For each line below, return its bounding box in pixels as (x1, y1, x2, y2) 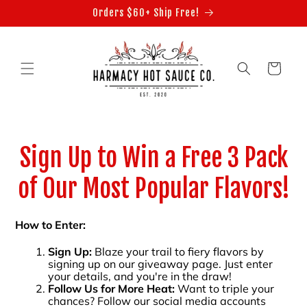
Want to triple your (175, 281, 274, 295)
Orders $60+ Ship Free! (92, 6, 199, 19)
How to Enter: (15, 217, 86, 232)
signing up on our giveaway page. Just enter (48, 256, 273, 271)
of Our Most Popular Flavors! (17, 173, 290, 204)
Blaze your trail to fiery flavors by (92, 244, 264, 258)
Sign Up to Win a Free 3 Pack (19, 142, 288, 173)
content (20, 14, 60, 27)
